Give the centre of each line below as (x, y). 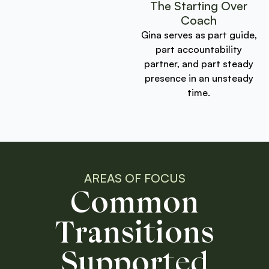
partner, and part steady (199, 63)
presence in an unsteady (199, 78)
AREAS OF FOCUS (134, 178)
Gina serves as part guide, (199, 35)
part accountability (199, 49)
